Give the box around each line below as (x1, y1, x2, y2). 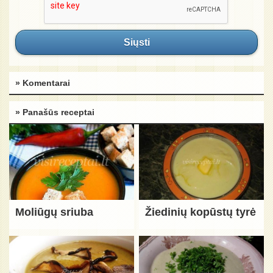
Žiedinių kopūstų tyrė (145, 206, 257, 219)
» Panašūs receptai (15, 107, 94, 117)
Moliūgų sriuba (15, 206, 93, 219)
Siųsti (123, 37, 150, 48)
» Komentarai (15, 77, 70, 88)
